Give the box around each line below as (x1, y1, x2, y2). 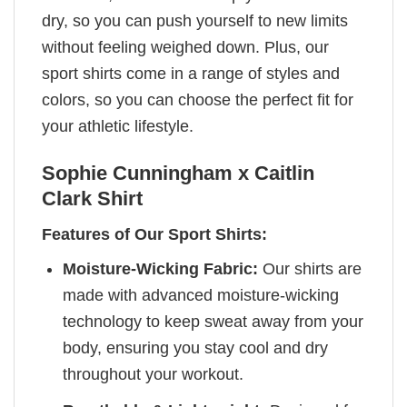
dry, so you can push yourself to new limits (42, 11, 348, 30)
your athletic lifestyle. (42, 116, 194, 135)
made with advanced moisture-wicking (63, 285, 340, 304)
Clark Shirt (42, 186, 143, 210)
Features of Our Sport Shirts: (42, 224, 267, 243)
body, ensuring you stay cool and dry (63, 338, 329, 357)
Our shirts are (258, 259, 362, 278)
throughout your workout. (63, 364, 244, 383)
